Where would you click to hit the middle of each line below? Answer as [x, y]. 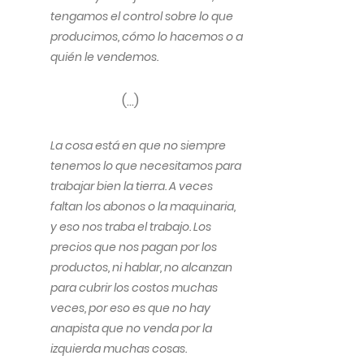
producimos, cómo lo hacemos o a [147, 37]
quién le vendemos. [104, 57]
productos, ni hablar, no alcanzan [141, 267]
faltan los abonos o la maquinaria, [143, 206]
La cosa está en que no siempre [138, 145]
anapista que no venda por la [131, 328]
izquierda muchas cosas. [119, 349]
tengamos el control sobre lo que [142, 16]
